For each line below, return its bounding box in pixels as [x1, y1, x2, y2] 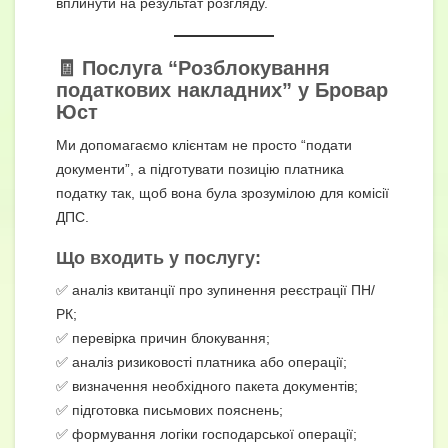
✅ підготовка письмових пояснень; [56, 401, 283, 418]
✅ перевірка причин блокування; [56, 329, 270, 346]
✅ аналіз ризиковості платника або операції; [56, 353, 347, 370]
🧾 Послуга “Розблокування [56, 56, 330, 79]
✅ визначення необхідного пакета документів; [56, 377, 358, 394]
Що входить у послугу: [56, 247, 261, 268]
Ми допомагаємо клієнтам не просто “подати [56, 136, 352, 153]
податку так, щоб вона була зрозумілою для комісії [56, 184, 389, 201]
